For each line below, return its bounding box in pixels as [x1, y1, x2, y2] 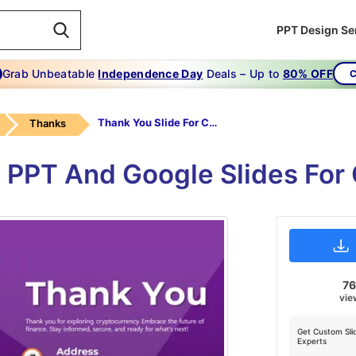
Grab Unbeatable [2, 67, 99, 80]
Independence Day [98, 67, 203, 80]
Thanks [29, 117, 66, 130]
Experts [296, 336, 327, 346]
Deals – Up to [203, 67, 283, 80]
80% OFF [282, 67, 333, 80]
